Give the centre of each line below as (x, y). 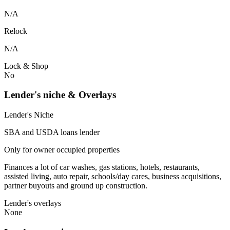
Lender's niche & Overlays (60, 95)
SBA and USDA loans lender (52, 132)
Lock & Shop (26, 66)
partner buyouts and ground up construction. (76, 186)
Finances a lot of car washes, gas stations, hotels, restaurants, (102, 167)
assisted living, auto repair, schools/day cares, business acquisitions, (113, 177)
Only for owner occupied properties (62, 150)
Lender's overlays (33, 203)
